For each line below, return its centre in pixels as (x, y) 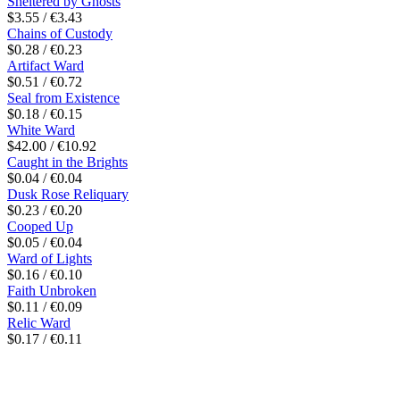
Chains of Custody (60, 33)
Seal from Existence (63, 97)
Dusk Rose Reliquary (68, 194)
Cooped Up (40, 226)
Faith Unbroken (52, 290)
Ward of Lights (50, 258)
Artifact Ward (46, 65)
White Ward (41, 129)
